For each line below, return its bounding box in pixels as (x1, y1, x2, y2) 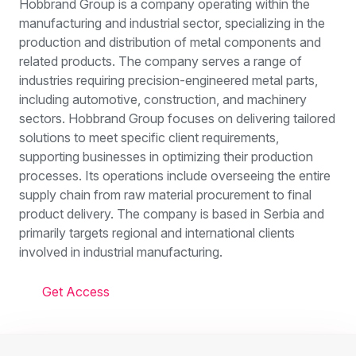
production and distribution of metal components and (19, 33, 321, 50)
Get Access (41, 283, 110, 300)
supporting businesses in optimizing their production (19, 148, 313, 164)
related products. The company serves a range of (19, 52, 302, 69)
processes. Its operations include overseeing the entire (19, 167, 331, 184)
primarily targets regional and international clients (19, 224, 295, 241)
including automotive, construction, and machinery (19, 91, 307, 107)
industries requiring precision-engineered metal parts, (19, 72, 318, 88)
